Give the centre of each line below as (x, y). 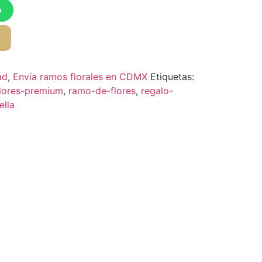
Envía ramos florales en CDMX (80, 76)
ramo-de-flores (102, 90)
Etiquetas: (172, 76)
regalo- (157, 90)
